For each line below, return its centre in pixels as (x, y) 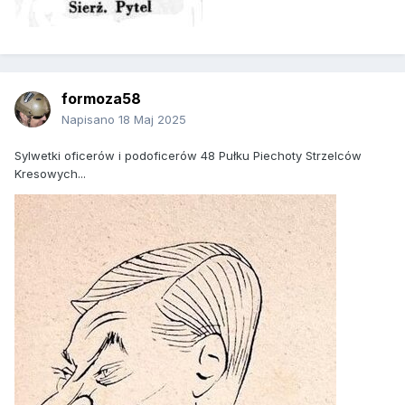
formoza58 (101, 99)
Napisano (90, 120)
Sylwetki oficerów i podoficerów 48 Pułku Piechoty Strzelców (188, 156)
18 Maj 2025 (152, 120)
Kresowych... (50, 174)
